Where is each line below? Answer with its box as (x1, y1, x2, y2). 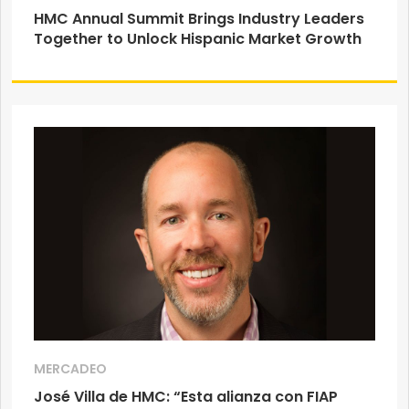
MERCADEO (34, 360, 107, 379)
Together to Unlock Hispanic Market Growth (34, 28, 362, 50)
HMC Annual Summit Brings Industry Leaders (34, 8, 364, 30)
